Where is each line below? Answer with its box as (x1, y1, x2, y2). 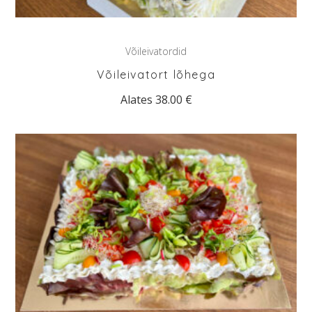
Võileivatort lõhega (96, 68, 216, 82)
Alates (120, 92, 155, 108)
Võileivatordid (125, 45, 187, 58)
